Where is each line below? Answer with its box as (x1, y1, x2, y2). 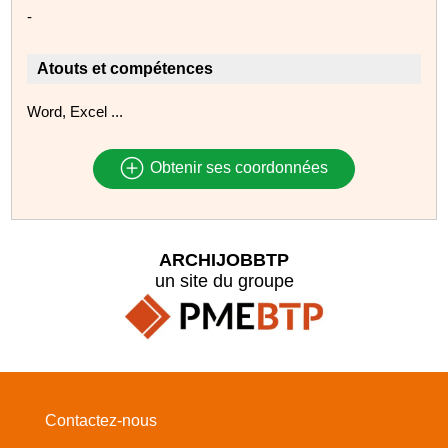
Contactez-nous (44, 412, 157, 430)
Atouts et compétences (37, 59, 214, 77)
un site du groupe (154, 270, 294, 291)
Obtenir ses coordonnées (145, 159, 328, 177)
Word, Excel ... (27, 102, 124, 120)
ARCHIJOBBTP (159, 249, 289, 270)
